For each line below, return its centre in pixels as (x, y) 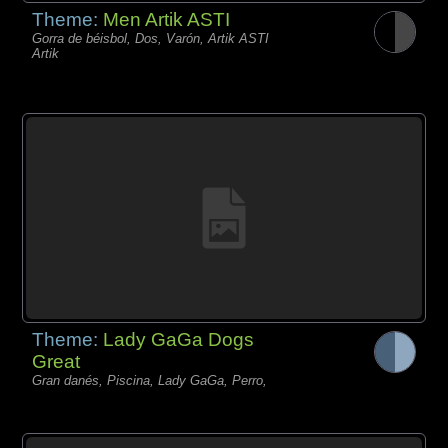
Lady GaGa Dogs (179, 340)
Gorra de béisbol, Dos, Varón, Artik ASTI (151, 38)
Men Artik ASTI (167, 19)
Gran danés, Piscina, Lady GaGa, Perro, (150, 381)
